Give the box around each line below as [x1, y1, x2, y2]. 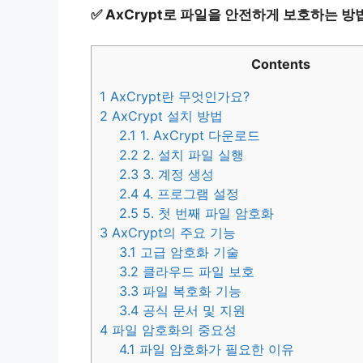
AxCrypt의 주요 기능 [108, 224, 236, 241]
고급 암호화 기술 [136, 244, 240, 261]
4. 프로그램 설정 [139, 186, 240, 203]
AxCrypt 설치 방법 [108, 108, 223, 125]
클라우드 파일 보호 [139, 263, 255, 280]
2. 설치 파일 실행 [139, 147, 245, 164]
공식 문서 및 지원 [139, 302, 246, 319]
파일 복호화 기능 [139, 283, 242, 300]
